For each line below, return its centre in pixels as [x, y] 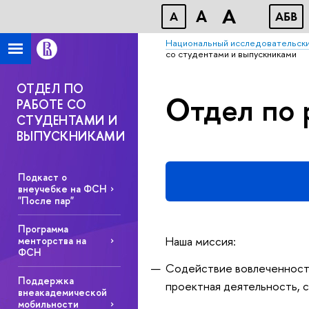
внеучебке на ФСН [62, 189]
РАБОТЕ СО [52, 104]
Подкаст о [42, 177]
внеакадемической [62, 292]
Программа [43, 229]
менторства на [52, 241]
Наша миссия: [201, 241]
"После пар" [46, 201]
